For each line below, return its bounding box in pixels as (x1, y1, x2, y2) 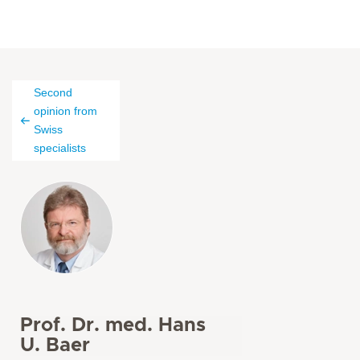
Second (34, 86, 72, 99)
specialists (34, 141, 86, 154)
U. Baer (20, 336, 90, 355)
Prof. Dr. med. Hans (20, 316, 206, 335)
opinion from (34, 104, 97, 117)
